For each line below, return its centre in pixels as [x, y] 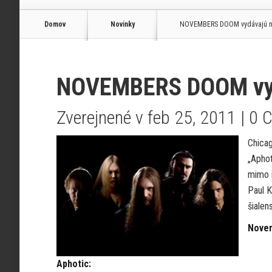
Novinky [123, 24]
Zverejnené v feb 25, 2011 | [153, 117]
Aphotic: [74, 264]
